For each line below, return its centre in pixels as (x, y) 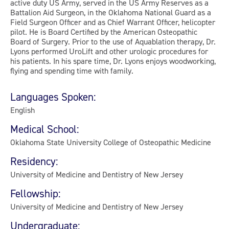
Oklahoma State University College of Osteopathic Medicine (111, 142)
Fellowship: (36, 193)
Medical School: (45, 129)
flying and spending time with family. (72, 71)
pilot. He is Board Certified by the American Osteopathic (104, 32)
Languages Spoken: (53, 97)
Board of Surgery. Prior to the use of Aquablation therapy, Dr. (113, 41)
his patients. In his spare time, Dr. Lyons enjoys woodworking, (113, 61)
